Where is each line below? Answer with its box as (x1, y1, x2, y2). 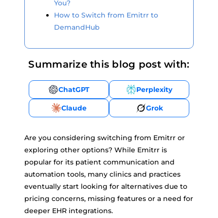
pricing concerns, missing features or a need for (24, 194, 193, 203)
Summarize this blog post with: (28, 58, 190, 70)
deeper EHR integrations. (24, 206, 113, 215)
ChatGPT (58, 85, 90, 94)
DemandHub (54, 23, 100, 32)
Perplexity (136, 85, 172, 94)
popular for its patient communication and (24, 158, 175, 166)
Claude (61, 104, 87, 112)
